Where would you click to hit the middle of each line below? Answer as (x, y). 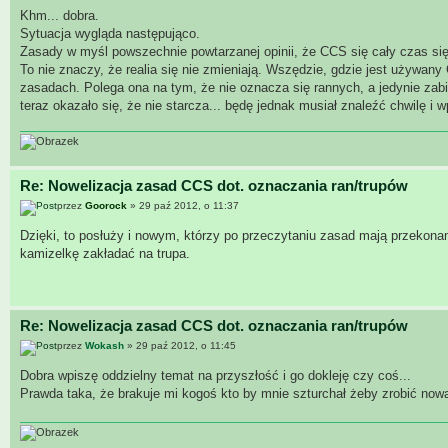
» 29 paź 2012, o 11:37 (183, 205)
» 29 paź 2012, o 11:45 (180, 345)
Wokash (104, 345)
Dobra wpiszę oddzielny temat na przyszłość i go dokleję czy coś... (215, 375)
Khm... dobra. (59, 15)
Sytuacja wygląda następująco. (110, 33)
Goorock (106, 205)
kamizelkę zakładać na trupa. (105, 253)
